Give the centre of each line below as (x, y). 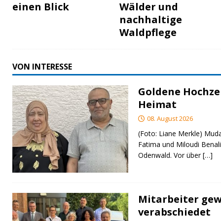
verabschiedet (174, 212)
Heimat (157, 105)
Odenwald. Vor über (170, 155)
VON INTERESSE (42, 67)
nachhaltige (151, 20)
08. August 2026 (170, 119)
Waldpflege (148, 33)
